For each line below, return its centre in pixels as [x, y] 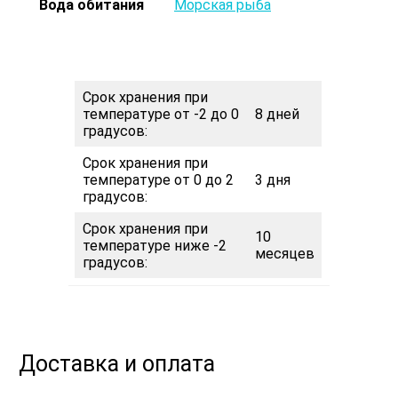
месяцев [285, 254]
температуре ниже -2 [155, 246]
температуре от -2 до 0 [161, 115]
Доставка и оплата [117, 364]
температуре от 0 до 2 [159, 180]
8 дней [278, 115]
